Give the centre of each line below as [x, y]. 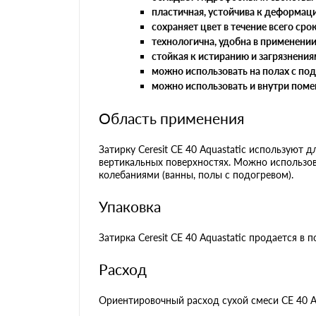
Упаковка [130, 206]
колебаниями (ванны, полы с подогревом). [196, 174]
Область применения [171, 118]
